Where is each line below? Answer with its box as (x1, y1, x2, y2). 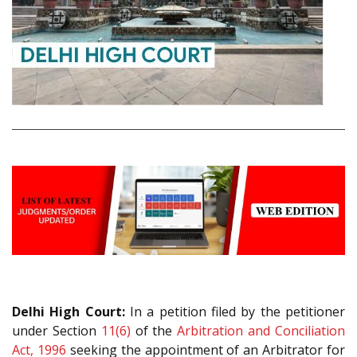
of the (130, 321, 178, 339)
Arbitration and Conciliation (177, 321, 346, 339)
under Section (12, 321, 101, 339)
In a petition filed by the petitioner (124, 302, 346, 320)
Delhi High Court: (12, 302, 125, 320)
